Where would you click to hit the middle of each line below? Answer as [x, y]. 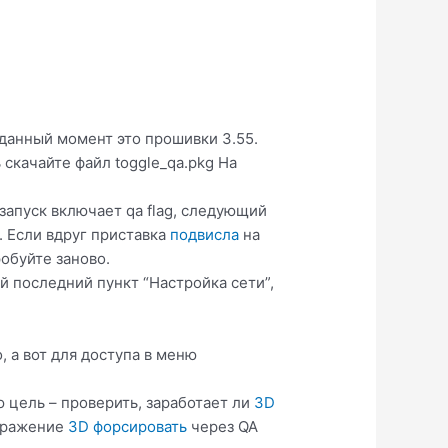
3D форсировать [128, 427]
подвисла [205, 235]
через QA [223, 427]
